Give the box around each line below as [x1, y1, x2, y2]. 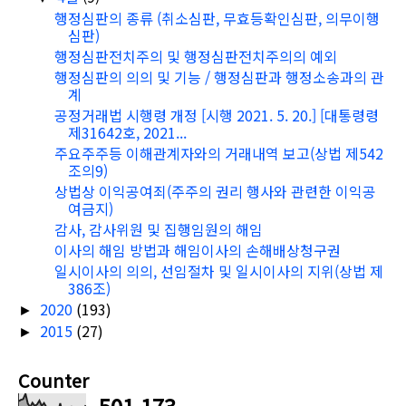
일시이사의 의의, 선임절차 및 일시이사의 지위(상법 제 [53, 259, 383, 282]
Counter [18, 366, 89, 393]
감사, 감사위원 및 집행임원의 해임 [53, 217, 263, 240]
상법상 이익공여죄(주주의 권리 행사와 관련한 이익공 [53, 179, 376, 202]
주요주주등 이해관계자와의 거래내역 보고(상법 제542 [53, 141, 383, 164]
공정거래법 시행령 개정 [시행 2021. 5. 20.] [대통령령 [53, 103, 379, 126]
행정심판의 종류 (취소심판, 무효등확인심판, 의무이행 [53, 6, 380, 29]
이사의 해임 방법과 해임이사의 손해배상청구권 [53, 238, 341, 261]
